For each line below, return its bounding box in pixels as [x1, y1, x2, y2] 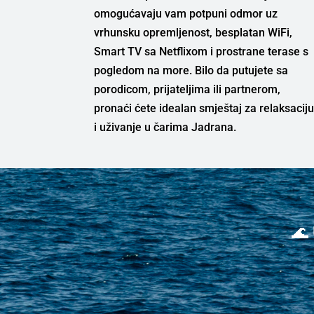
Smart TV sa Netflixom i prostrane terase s [94, 44, 309, 58]
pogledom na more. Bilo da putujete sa [94, 63, 289, 77]
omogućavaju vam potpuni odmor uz [94, 6, 278, 20]
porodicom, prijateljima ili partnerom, [94, 82, 281, 96]
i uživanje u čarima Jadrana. [94, 120, 237, 134]
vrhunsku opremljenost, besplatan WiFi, [94, 25, 293, 39]
